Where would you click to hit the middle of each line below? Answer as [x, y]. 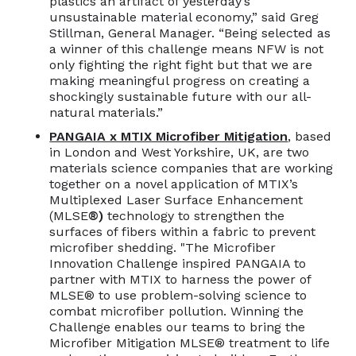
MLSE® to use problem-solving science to [178, 295]
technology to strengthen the [196, 215]
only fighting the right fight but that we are [181, 64]
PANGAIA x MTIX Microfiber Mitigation [169, 136]
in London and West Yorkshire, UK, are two [180, 152]
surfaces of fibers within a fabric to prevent [183, 231]
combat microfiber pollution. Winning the [177, 311]
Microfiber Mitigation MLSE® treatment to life [190, 342]
